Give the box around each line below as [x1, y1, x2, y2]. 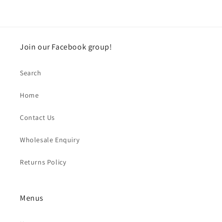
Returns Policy [20, 158, 66, 167]
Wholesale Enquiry [20, 135, 80, 145]
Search [20, 68, 42, 78]
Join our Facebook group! [20, 42, 112, 53]
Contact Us [20, 113, 55, 122]
